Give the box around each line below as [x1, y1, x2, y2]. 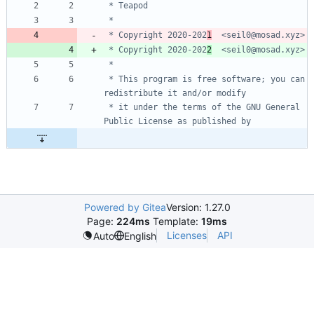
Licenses [166, 229, 207, 241]
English [123, 229, 156, 242]
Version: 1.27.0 [165, 201, 231, 213]
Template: [150, 215, 201, 227]
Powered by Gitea [83, 201, 166, 213]
